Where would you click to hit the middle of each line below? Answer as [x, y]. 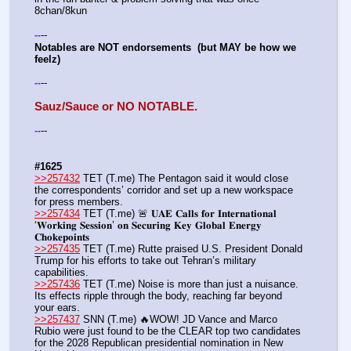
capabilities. [62, 273]
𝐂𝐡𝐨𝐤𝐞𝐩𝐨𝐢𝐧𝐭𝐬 [62, 237]
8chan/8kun [61, 11]
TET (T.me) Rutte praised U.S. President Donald [191, 249]
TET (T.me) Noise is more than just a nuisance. [189, 284]
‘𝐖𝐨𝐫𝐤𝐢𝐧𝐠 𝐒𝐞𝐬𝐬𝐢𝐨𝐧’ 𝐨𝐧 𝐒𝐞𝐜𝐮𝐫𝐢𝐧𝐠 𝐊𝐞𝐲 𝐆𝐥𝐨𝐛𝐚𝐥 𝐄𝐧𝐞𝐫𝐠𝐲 [148, 226]
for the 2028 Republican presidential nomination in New [159, 343]
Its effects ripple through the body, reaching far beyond [158, 296]
